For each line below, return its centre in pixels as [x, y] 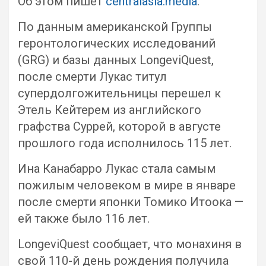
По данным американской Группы [115, 27]
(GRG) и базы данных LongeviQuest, [116, 60]
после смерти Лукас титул [92, 77]
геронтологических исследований [117, 43]
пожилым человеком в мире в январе [127, 185]
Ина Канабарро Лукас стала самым [117, 169]
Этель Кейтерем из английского [110, 110]
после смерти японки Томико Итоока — [131, 202]
